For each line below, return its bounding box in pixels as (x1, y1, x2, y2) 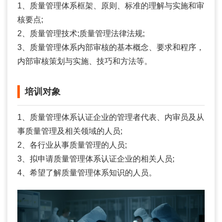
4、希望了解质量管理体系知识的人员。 (17, 168, 157, 177)
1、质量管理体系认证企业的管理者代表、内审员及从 (17, 112, 204, 121)
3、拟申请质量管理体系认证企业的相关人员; (17, 154, 174, 163)
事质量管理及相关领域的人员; (17, 126, 122, 135)
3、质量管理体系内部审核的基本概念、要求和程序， (17, 43, 204, 52)
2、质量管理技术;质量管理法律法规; (17, 29, 145, 38)
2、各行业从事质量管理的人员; (17, 140, 127, 149)
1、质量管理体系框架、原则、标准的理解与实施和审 (17, 1, 204, 10)
